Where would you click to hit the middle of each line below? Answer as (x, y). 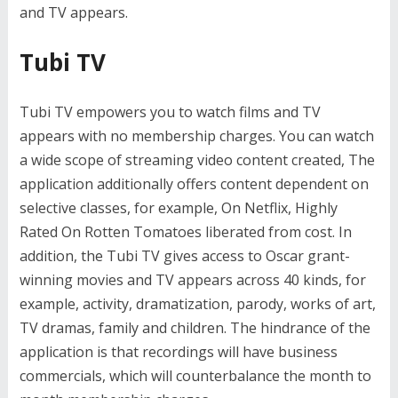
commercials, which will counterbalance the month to (195, 376)
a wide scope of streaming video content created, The (197, 160)
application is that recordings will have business (178, 352)
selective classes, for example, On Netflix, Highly (178, 208)
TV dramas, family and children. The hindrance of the (195, 328)
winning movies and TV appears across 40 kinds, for (192, 280)
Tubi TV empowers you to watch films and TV (170, 112)
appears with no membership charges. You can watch (196, 136)
